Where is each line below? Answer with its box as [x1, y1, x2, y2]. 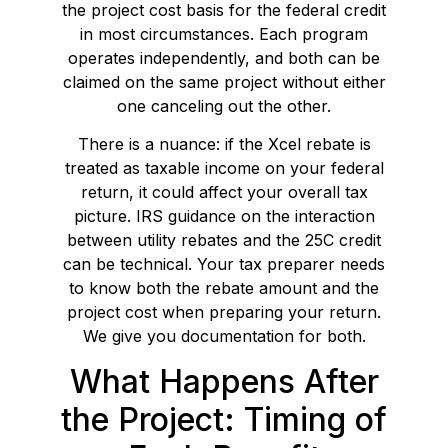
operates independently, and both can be [68, 48, 380, 69]
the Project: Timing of [61, 399, 387, 439]
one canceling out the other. [117, 96, 331, 117]
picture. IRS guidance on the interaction [73, 206, 375, 227]
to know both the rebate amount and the [69, 278, 379, 299]
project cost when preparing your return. [67, 302, 381, 323]
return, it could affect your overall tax [80, 182, 368, 203]
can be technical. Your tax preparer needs [63, 254, 385, 275]
